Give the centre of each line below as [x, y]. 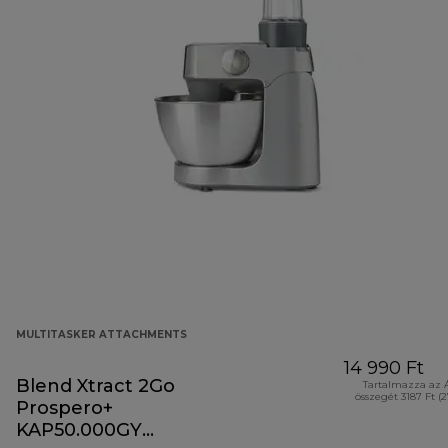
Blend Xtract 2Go [95, 386]
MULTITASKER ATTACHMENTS [101, 335]
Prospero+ [64, 408]
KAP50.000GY [79, 430]
